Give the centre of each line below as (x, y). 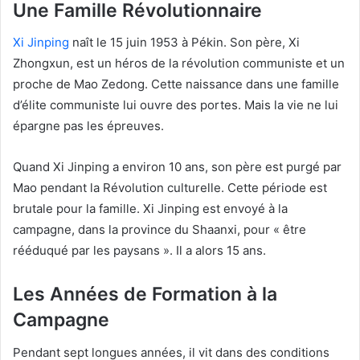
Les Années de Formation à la (145, 295)
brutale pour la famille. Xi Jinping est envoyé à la (150, 209)
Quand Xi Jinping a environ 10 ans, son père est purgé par (177, 167)
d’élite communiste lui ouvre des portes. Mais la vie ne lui (176, 105)
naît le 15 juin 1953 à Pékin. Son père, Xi (184, 43)
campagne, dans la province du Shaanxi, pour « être (160, 230)
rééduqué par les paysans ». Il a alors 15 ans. (139, 251)
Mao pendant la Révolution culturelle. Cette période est (170, 188)
